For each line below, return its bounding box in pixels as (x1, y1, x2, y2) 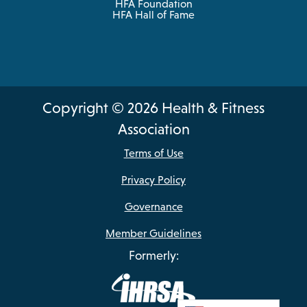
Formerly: (128, 249, 179, 263)
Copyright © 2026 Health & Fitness (42, 99, 265, 117)
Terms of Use (123, 147, 184, 160)
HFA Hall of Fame (112, 9, 195, 21)
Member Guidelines (106, 228, 201, 240)
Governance (124, 201, 183, 213)
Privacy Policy (121, 174, 186, 186)
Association (117, 121, 190, 138)
